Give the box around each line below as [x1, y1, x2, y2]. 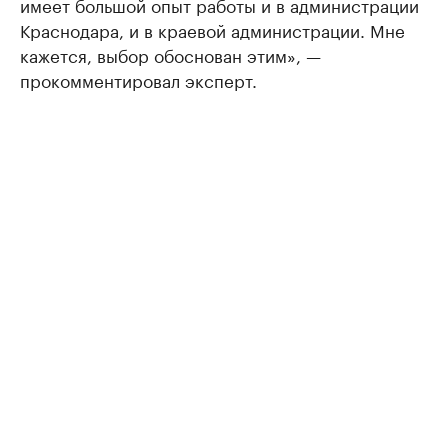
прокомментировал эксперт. [20, 66, 257, 92]
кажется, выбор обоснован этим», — [20, 41, 321, 67]
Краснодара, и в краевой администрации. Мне [20, 16, 405, 42]
